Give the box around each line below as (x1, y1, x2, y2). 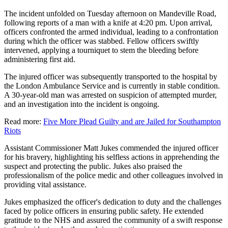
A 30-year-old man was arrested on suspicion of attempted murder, (4, 90, 217, 99)
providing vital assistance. (4, 180, 87, 189)
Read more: (4, 117, 43, 126)
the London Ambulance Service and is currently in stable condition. (4, 81, 220, 90)
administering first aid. (4, 54, 75, 64)
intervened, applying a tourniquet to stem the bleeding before (4, 45, 198, 54)
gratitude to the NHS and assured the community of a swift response (4, 215, 222, 224)
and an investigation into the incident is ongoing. (4, 99, 159, 108)
